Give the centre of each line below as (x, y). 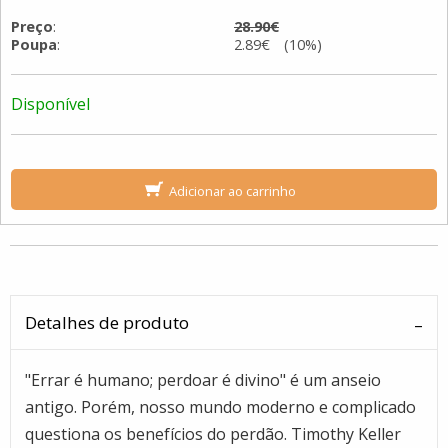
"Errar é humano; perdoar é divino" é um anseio (203, 379)
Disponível (50, 104)
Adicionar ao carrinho (233, 190)
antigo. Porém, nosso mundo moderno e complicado (221, 406)
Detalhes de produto (107, 323)
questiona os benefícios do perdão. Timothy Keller (213, 433)
